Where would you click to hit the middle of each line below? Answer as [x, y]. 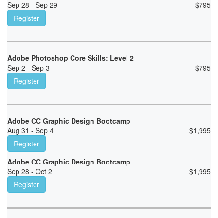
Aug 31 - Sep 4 [30, 131]
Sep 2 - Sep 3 [28, 68]
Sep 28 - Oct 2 [30, 172]
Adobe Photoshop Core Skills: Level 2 [71, 58]
